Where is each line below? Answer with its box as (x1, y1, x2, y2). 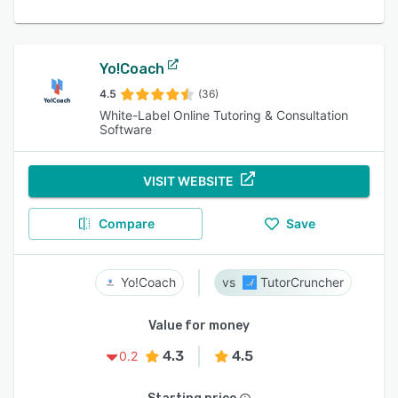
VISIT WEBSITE (143, 173, 234, 188)
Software (99, 122, 152, 137)
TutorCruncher (260, 275, 344, 290)
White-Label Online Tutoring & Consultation (99, 107, 348, 123)
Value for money (148, 318, 250, 333)
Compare (98, 216, 155, 231)
